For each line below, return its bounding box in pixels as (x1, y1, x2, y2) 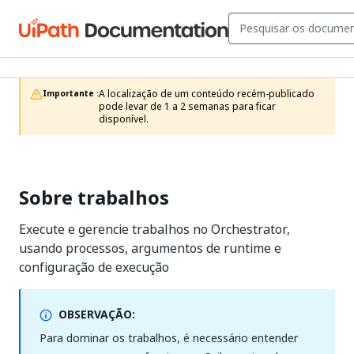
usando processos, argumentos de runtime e (19, 239, 281, 258)
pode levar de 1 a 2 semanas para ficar (99, 100, 276, 114)
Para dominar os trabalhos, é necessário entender (40, 330, 298, 346)
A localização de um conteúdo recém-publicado (99, 87, 314, 101)
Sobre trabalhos (19, 183, 169, 212)
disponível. (99, 112, 149, 126)
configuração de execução (19, 258, 169, 277)
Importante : (43, 88, 99, 100)
